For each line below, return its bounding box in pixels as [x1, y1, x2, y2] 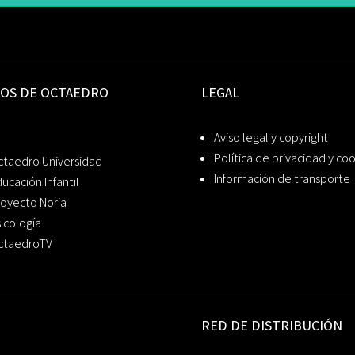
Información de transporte [213, 170, 350, 188]
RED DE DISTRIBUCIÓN [200, 315, 342, 334]
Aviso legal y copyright [213, 129, 328, 147]
